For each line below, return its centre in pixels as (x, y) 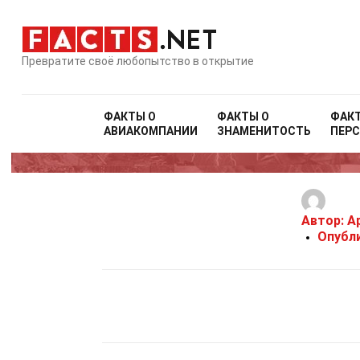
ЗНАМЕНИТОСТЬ (264, 131)
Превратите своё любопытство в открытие (138, 61)
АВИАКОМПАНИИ (151, 131)
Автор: (324, 221)
